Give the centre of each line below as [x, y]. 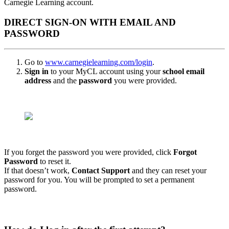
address [38, 81]
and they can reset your [168, 171]
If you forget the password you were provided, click [89, 152]
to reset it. [55, 162]
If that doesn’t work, [38, 171]
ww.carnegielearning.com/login [102, 62]
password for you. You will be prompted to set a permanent [99, 180]
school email [184, 72]
